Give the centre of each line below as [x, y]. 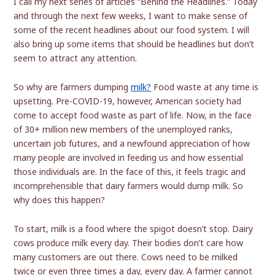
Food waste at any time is [205, 87]
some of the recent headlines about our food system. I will [132, 30]
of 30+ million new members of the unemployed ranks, [123, 130]
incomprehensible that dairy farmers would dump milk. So [129, 186]
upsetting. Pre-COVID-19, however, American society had [128, 101]
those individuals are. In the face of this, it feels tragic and [130, 172]
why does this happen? [60, 200]
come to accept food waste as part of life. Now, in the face [133, 115]
